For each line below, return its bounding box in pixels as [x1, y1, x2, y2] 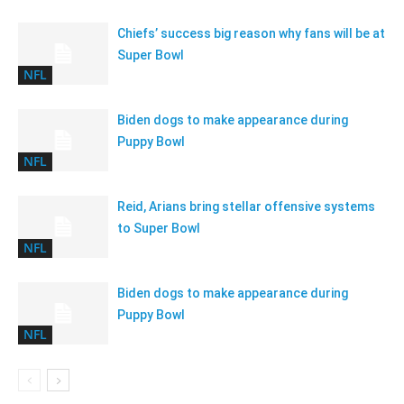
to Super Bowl [117, 221, 200, 235]
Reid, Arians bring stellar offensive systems [117, 199, 375, 214]
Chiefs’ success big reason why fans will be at [117, 26, 385, 41]
